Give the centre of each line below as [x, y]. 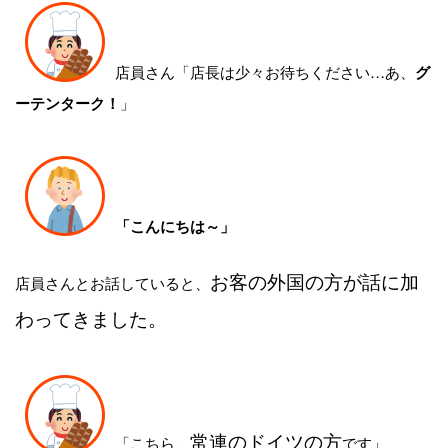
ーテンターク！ [67, 102]
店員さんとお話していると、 [112, 282]
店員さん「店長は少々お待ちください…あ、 [265, 70]
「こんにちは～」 [175, 225]
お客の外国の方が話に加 [314, 281]
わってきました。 [91, 318]
